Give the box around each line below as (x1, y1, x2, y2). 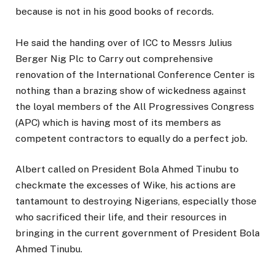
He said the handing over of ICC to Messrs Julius (15, 36, 232, 48)
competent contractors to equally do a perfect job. (15, 132, 247, 144)
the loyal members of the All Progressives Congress (15, 100, 254, 112)
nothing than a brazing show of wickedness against (15, 84, 246, 96)
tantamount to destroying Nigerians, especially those (15, 195, 257, 207)
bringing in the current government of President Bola (15, 227, 260, 239)
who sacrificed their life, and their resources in (15, 211, 227, 223)
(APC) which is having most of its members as (15, 116, 221, 128)
